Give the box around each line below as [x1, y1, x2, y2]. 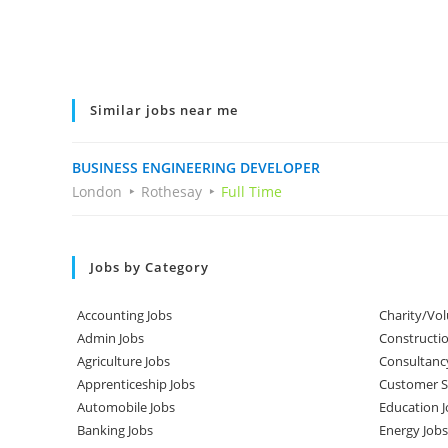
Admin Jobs [77, 329, 144, 347]
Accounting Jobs [77, 306, 172, 324]
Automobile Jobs [77, 398, 175, 416]
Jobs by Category [90, 258, 209, 276]
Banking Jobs [77, 421, 153, 439]
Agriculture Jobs [77, 352, 170, 370]
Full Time [221, 182, 282, 201]
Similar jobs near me [90, 101, 238, 119]
